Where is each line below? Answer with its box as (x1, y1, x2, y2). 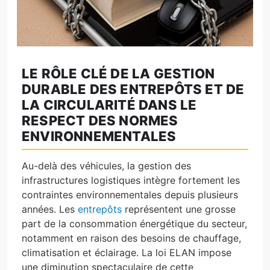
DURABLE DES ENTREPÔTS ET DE (22, 81, 245, 97)
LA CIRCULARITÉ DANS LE (22, 96, 197, 113)
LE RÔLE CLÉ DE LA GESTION (22, 65, 215, 81)
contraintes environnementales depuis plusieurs (22, 188, 238, 201)
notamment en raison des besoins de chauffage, (22, 231, 241, 244)
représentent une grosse (122, 202, 236, 215)
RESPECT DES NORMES (22, 112, 178, 128)
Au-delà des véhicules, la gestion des (22, 159, 191, 172)
